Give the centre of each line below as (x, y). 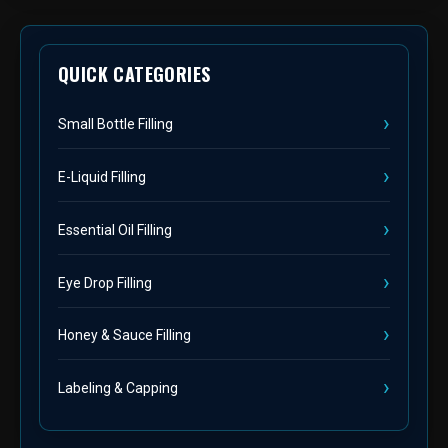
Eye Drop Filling (105, 282)
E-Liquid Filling (102, 177)
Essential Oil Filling (115, 229)
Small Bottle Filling (115, 124)
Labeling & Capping (118, 388)
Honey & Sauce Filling (124, 335)
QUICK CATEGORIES (134, 74)
